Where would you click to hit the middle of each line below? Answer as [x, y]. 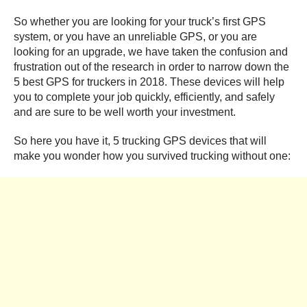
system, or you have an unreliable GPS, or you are [135, 36]
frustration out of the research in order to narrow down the [151, 66]
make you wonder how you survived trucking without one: [152, 156]
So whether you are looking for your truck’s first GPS [140, 21]
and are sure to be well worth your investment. [125, 112]
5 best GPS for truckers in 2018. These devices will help [149, 82]
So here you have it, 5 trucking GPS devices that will [140, 140]
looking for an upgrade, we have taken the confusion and [151, 51]
